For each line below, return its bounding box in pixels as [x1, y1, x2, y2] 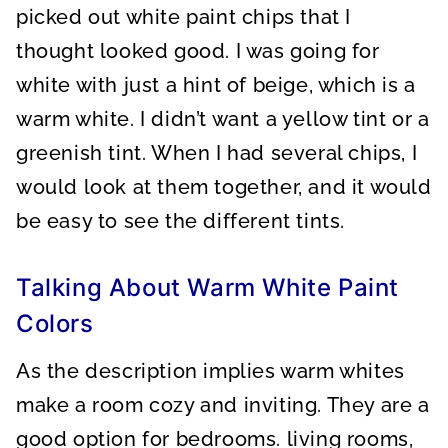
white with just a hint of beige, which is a [16, 73, 416, 97]
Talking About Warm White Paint [16, 273, 400, 302]
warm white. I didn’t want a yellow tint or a [16, 107, 430, 131]
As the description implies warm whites [16, 359, 405, 383]
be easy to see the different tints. [16, 209, 346, 233]
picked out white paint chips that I [16, 5, 352, 29]
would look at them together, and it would [16, 175, 432, 199]
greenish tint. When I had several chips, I [16, 141, 418, 165]
